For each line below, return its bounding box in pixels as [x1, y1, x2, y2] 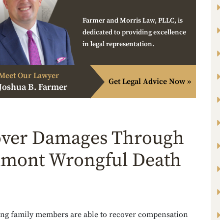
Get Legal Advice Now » [109, 77, 191, 87]
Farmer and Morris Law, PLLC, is [82, 16, 183, 26]
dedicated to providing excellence [82, 28, 186, 37]
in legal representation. [82, 40, 154, 49]
